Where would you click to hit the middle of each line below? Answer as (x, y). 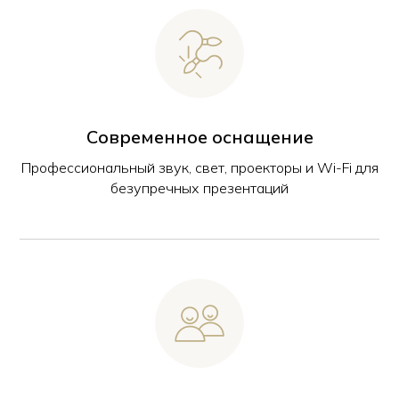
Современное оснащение (199, 137)
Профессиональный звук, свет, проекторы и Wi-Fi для (199, 168)
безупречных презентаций (199, 188)
